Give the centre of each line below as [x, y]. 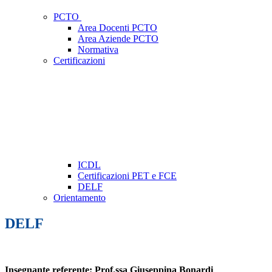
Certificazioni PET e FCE [127, 176]
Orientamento [80, 198]
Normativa [98, 50]
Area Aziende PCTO [118, 39]
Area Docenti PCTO [117, 28]
